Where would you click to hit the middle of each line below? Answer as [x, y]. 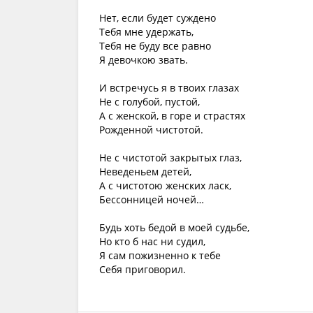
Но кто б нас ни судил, [152, 241]
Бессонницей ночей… [152, 199]
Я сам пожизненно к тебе [160, 255]
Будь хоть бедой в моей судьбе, [174, 227]
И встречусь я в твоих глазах [169, 88]
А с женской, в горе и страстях [172, 116]
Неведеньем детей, [145, 172]
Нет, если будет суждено [158, 18]
